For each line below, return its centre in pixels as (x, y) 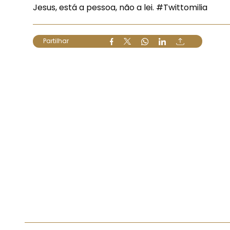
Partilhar (56, 41)
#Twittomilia (182, 7)
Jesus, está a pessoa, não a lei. (94, 7)
